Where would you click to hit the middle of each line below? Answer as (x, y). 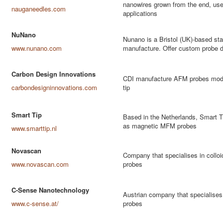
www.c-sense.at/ (35, 203)
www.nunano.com (37, 48)
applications (140, 13)
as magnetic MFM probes (160, 126)
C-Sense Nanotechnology (50, 190)
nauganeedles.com (39, 9)
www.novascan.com (40, 164)
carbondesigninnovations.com (54, 87)
